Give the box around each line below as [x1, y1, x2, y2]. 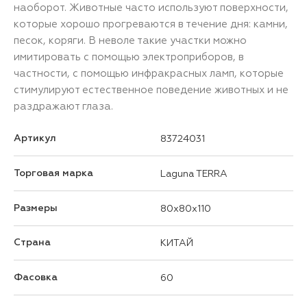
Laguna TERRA [160, 168, 228, 179]
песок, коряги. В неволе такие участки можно [14, 34, 247, 46]
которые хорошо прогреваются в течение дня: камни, [14, 18, 288, 29]
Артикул [14, 132, 56, 144]
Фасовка [14, 271, 58, 283]
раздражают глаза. [14, 100, 113, 112]
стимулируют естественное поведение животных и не [14, 84, 288, 95]
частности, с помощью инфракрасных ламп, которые [14, 67, 284, 79]
